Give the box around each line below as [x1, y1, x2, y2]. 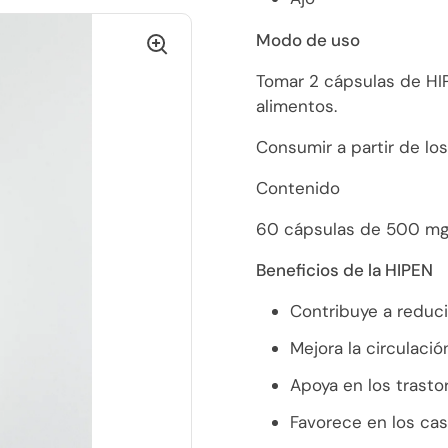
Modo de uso [256, 29, 360, 51]
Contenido [256, 177, 340, 199]
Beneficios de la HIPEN [256, 259, 433, 281]
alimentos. [256, 95, 337, 117]
